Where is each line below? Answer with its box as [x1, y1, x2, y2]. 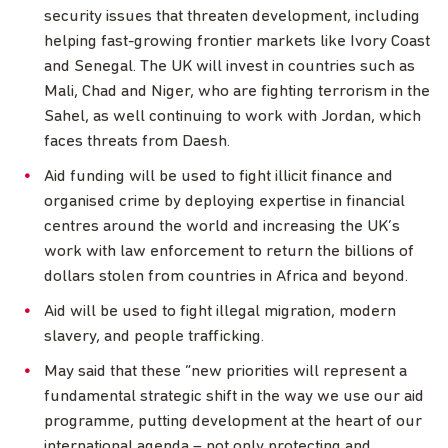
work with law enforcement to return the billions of [44, 243, 414, 261]
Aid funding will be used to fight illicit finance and [44, 168, 393, 186]
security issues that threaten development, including [44, 8, 420, 26]
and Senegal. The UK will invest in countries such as [44, 58, 415, 76]
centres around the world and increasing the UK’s [44, 218, 400, 236]
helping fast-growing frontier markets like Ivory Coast [44, 33, 430, 51]
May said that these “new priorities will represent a [44, 363, 407, 381]
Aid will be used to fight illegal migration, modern [44, 303, 396, 321]
